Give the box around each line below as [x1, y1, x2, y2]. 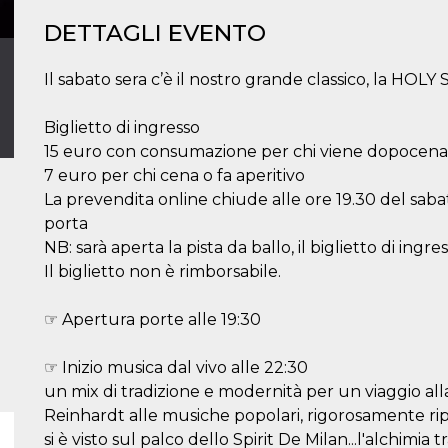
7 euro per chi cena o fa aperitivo [44, 166, 305, 185]
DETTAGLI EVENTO [44, 19, 266, 47]
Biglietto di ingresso [44, 118, 200, 137]
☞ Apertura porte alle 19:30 [44, 310, 261, 329]
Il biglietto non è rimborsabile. [44, 262, 281, 281]
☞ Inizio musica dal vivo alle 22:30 [44, 358, 308, 377]
